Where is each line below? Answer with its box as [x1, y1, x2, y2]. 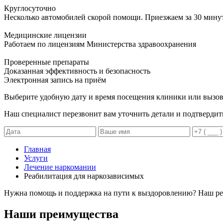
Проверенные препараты [4, 57, 89, 66]
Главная [24, 144, 51, 153]
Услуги [24, 153, 48, 162]
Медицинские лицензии [4, 30, 87, 39]
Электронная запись [4, 75, 73, 84]
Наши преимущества [4, 207, 118, 221]
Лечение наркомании [24, 162, 96, 171]
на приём [73, 75, 106, 84]
